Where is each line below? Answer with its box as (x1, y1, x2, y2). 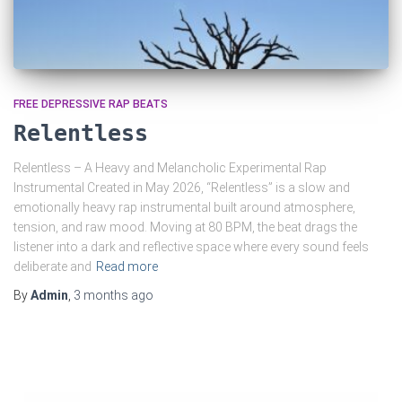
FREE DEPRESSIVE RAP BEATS (13, 97, 168, 110)
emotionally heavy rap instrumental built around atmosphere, (13, 199, 355, 214)
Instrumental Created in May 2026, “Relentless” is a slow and (13, 179, 350, 195)
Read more (96, 258, 158, 274)
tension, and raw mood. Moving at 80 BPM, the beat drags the (13, 219, 357, 234)
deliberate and (13, 258, 92, 274)
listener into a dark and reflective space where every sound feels (13, 239, 369, 254)
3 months (74, 287, 128, 302)
